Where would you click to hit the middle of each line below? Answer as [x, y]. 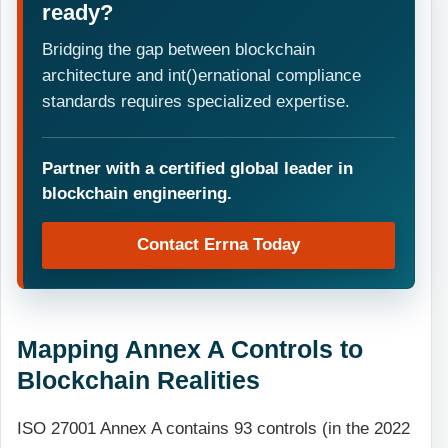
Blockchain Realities [138, 379]
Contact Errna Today [218, 245]
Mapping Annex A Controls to [190, 348]
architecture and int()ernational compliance [202, 76]
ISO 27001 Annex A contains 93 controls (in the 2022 [213, 429]
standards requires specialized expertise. [196, 102]
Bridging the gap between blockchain [179, 50]
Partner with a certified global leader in [198, 168]
